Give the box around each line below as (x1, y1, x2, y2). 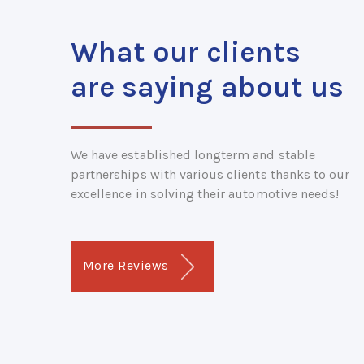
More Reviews (83, 258, 173, 273)
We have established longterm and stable (71, 147, 315, 162)
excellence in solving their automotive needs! (71, 186, 340, 201)
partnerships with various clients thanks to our (71, 167, 350, 182)
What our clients (71, 35, 301, 69)
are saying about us (71, 70, 344, 104)
